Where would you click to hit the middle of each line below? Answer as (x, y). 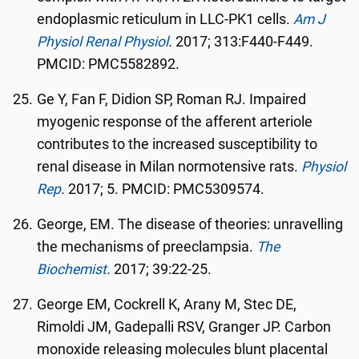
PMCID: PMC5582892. (109, 64)
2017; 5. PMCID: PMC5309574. (165, 189)
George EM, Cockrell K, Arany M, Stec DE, (167, 305)
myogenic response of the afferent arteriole (175, 122)
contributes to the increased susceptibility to (177, 144)
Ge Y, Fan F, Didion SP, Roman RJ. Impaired (172, 99)
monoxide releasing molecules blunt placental (183, 349)
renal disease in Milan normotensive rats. (169, 167)
